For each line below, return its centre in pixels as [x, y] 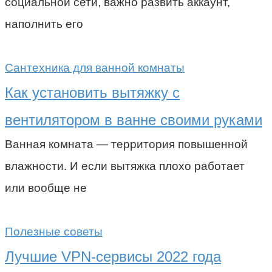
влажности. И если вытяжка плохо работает [125, 166]
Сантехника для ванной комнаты [95, 67]
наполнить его [44, 24]
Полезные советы [54, 231]
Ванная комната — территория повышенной [126, 144]
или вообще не [46, 188]
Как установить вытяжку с [92, 92]
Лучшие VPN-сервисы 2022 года [113, 256]
